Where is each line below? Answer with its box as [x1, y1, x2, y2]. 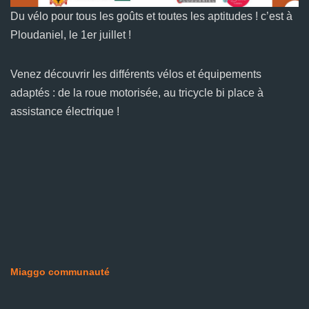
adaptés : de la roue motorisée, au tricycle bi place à [10, 87, 263, 99]
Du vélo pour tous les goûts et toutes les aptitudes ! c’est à [10, 10, 292, 23]
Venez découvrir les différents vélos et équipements [10, 68, 261, 81]
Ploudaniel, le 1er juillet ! [10, 29, 131, 41]
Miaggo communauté [10, 266, 110, 278]
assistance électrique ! [10, 106, 119, 118]
